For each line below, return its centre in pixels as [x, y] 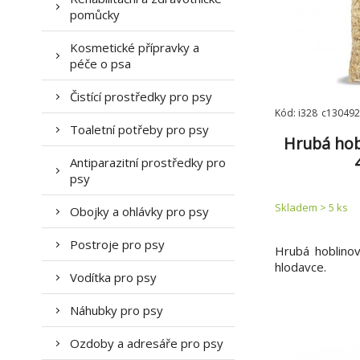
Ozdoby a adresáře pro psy [147, 343]
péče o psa [100, 63]
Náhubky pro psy [117, 310]
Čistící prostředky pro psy [141, 96]
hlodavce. [301, 267]
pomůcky [95, 14]
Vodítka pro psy [113, 277]
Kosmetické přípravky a [135, 47]
